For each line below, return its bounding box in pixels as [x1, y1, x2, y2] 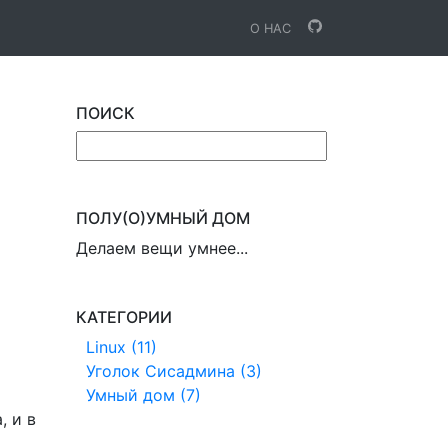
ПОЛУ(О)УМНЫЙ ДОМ [76, 208, 250, 228]
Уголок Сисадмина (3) [86, 361, 262, 381]
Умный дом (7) [86, 385, 201, 405]
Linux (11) [86, 337, 157, 357]
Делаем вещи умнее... [76, 238, 248, 258]
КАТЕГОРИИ [76, 307, 172, 327]
